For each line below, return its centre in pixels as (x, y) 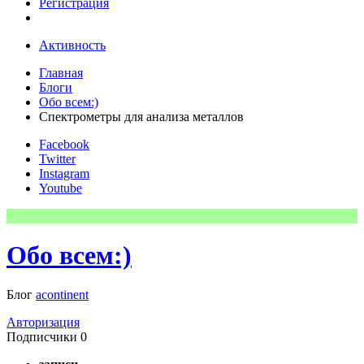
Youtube (61, 188)
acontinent (62, 295)
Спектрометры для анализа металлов (141, 116)
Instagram (64, 173)
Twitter (57, 158)
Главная (61, 72)
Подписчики (42, 337)
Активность (72, 45)
